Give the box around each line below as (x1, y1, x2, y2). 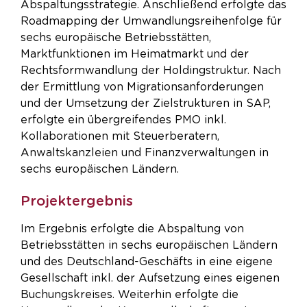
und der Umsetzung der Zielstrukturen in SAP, (21, 98, 271, 110)
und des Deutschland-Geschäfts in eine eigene (21, 256, 273, 267)
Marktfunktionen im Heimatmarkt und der (21, 49, 249, 60)
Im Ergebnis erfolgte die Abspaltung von (21, 223, 244, 234)
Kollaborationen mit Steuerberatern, (21, 131, 219, 143)
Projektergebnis (21, 194, 133, 208)
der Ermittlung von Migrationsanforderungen (21, 82, 264, 93)
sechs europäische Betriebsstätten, (21, 32, 211, 44)
